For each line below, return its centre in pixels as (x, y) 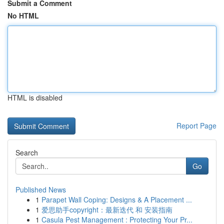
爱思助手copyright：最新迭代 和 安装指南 (107, 209)
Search (27, 152)
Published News (41, 189)
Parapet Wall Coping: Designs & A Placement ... (117, 199)
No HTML (23, 15)
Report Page (196, 125)
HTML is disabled (35, 97)
